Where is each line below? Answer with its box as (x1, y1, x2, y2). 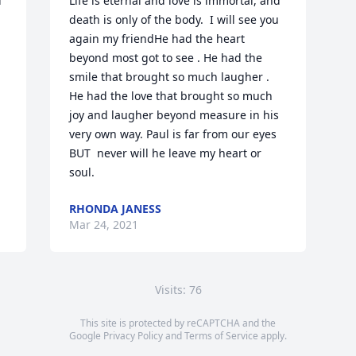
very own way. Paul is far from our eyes (69, 126, 277, 141)
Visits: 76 (154, 282, 202, 297)
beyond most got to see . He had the (69, 50, 263, 65)
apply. (258, 329, 287, 342)
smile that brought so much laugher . (69, 69, 270, 84)
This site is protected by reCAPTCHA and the (80, 316, 276, 330)
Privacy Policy (103, 329, 163, 342)
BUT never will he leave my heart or (69, 145, 262, 161)
